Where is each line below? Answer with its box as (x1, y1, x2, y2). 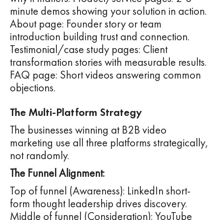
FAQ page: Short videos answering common (10, 68, 201, 82)
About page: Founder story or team (10, 17, 162, 31)
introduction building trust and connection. (10, 29, 190, 44)
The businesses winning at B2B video (10, 123, 166, 137)
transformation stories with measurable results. (10, 55, 207, 70)
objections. (10, 81, 55, 95)
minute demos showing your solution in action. (10, 4, 207, 19)
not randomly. (10, 148, 69, 163)
